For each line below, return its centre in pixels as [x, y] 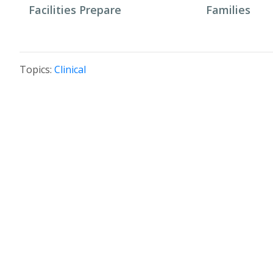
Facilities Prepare [75, 10]
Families [229, 10]
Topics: [37, 70]
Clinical [70, 70]
